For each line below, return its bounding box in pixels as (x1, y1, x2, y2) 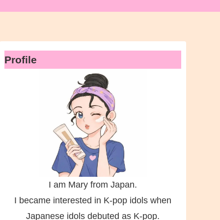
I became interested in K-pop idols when (14, 195, 171, 205)
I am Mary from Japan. (48, 180, 137, 190)
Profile (4, 54, 37, 65)
